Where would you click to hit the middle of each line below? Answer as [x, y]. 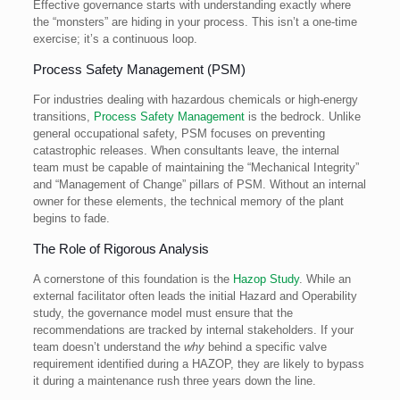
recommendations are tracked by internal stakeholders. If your [193, 329]
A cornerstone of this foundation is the [133, 279]
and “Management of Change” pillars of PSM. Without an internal [199, 184]
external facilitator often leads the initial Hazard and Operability [195, 296]
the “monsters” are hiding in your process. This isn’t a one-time [195, 21]
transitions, [63, 116]
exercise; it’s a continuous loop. [115, 38]
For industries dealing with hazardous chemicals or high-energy [195, 99]
